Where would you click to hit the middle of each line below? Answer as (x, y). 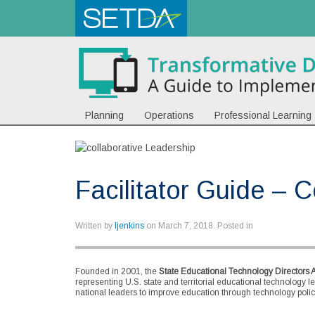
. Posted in (233, 226)
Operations (169, 115)
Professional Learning (263, 115)
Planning (104, 115)
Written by (95, 226)
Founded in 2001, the (117, 272)
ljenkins (129, 226)
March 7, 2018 (186, 226)
